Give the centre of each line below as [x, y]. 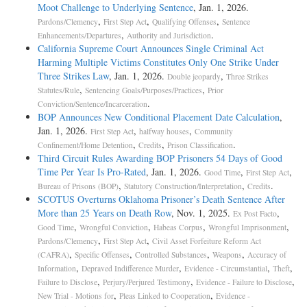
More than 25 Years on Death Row [105, 212]
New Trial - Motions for [76, 295]
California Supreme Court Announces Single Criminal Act [151, 48]
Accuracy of [267, 254]
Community [214, 131]
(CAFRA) [53, 254]
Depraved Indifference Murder [130, 268]
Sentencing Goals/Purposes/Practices [144, 90]
